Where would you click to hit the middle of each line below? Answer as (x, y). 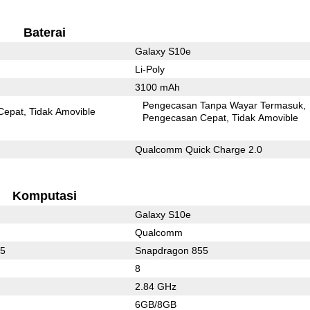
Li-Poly (149, 69)
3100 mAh (157, 87)
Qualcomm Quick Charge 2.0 (198, 149)
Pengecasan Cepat (185, 117)
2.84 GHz (155, 286)
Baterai (44, 32)
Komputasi (44, 195)
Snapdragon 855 (171, 250)
